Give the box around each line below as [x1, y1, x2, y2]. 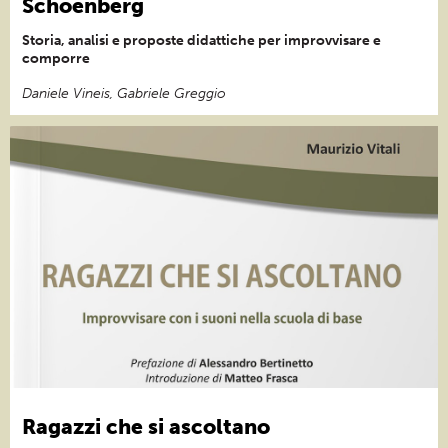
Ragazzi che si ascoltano [22, 413, 270, 439]
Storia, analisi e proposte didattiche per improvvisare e [22, 31, 381, 49]
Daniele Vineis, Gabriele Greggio [22, 84, 226, 102]
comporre [22, 49, 90, 67]
